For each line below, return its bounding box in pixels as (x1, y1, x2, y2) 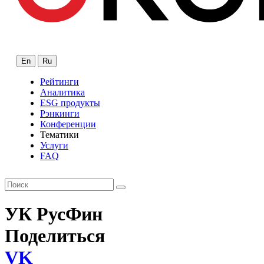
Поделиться (5, 225, 105, 247)
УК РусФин (5, 203, 103, 225)
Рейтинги (40, 76, 79, 87)
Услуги (40, 140, 68, 150)
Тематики (40, 129, 79, 140)
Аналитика (40, 87, 85, 97)
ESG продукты (40, 97, 100, 108)
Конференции (40, 118, 96, 129)
